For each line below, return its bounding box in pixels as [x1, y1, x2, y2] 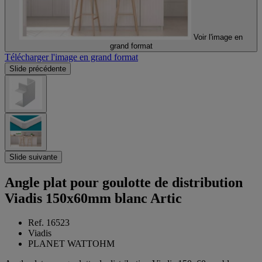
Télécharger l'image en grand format [5, 51, 138, 62]
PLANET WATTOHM [28, 239, 115, 249]
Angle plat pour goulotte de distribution [5, 174, 243, 190]
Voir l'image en [194, 32, 243, 42]
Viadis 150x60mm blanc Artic [5, 190, 182, 206]
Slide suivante [9, 152, 57, 161]
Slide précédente [9, 64, 66, 73]
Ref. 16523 [28, 218, 70, 228]
